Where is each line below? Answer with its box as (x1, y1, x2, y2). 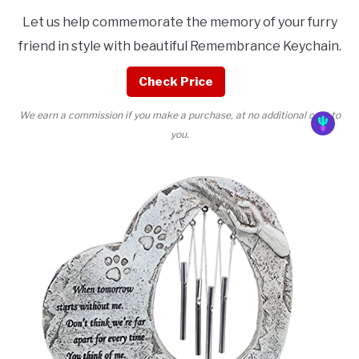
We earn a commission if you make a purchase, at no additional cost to (18, 109, 341, 122)
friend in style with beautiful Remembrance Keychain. (18, 38, 341, 54)
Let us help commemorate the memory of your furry (22, 14, 337, 30)
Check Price (138, 75, 213, 90)
